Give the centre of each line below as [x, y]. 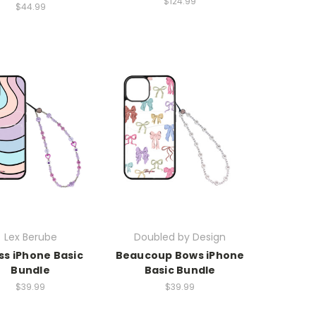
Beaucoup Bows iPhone [180, 256]
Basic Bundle [180, 271]
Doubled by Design [180, 237]
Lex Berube [30, 237]
